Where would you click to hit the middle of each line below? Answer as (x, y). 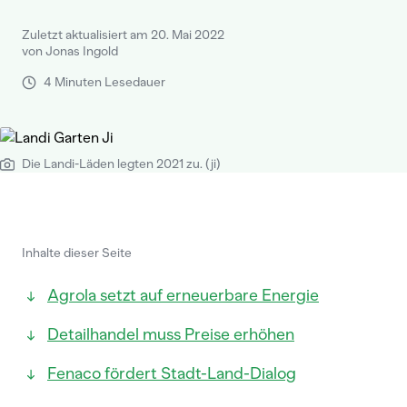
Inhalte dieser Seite (77, 253)
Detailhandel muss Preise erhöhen (171, 334)
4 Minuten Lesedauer (104, 82)
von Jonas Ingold (70, 51)
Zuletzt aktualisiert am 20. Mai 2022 (123, 35)
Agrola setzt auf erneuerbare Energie (183, 295)
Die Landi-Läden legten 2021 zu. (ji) (121, 164)
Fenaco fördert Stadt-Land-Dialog (172, 373)
